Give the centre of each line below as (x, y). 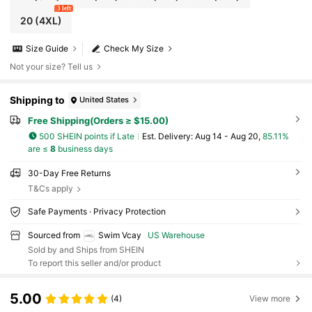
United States (104, 100)
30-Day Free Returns (69, 173)
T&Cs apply (50, 189)
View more (270, 298)
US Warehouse (177, 235)
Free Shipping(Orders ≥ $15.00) (98, 120)
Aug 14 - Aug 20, (228, 136)
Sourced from (54, 235)
